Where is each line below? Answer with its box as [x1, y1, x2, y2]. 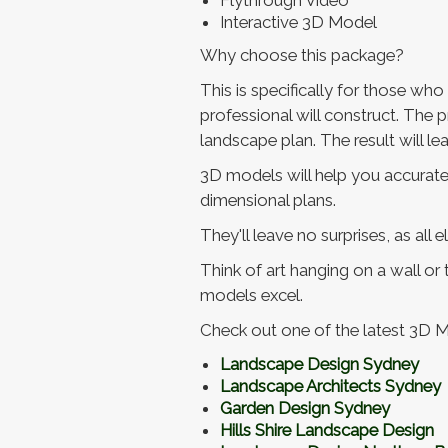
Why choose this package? [199, 45, 404, 66]
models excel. [199, 285, 303, 306]
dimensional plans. [199, 190, 336, 211]
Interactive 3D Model [219, 12, 377, 33]
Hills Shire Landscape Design [219, 420, 434, 441]
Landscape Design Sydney [219, 354, 419, 375]
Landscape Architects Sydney [219, 376, 441, 397]
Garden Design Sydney [219, 398, 390, 419]
